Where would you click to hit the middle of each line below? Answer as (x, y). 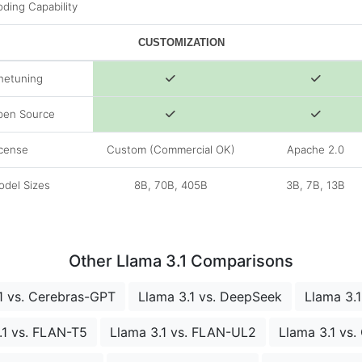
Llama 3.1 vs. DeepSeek (210, 297)
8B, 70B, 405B (170, 185)
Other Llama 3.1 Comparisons (181, 261)
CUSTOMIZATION (181, 43)
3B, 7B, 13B (316, 185)
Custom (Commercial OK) (170, 150)
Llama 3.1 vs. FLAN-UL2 (183, 333)
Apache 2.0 (316, 150)
